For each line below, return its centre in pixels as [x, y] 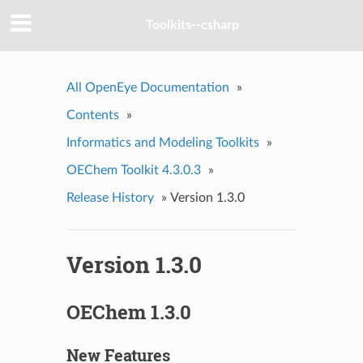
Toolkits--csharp [192, 26]
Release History [110, 197]
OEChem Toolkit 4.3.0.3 [133, 170]
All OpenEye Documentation [147, 87]
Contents [92, 115]
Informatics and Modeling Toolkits [162, 142]
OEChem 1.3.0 [128, 312]
